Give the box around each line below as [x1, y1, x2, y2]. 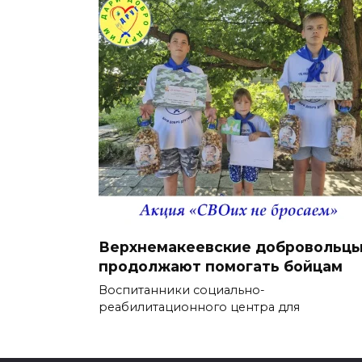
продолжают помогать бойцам [99, 258, 343, 276]
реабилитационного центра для [99, 300, 300, 315]
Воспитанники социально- [99, 283, 265, 298]
